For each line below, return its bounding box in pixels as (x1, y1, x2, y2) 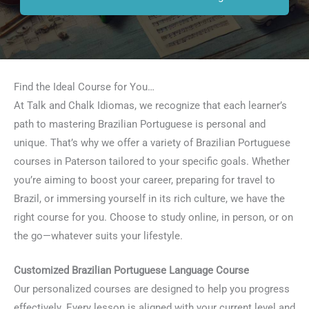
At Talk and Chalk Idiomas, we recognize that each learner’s (14, 99, 287, 112)
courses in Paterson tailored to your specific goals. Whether (14, 155, 290, 168)
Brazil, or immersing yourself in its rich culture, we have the (14, 192, 285, 205)
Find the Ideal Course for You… (14, 81, 154, 93)
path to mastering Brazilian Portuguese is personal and (14, 118, 266, 130)
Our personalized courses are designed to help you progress (14, 283, 290, 296)
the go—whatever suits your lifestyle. (14, 230, 183, 242)
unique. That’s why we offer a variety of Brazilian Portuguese (14, 137, 290, 149)
